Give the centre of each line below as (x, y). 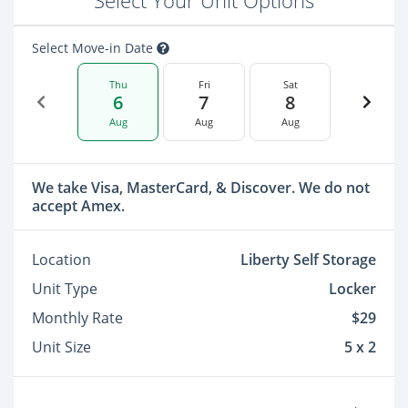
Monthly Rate (77, 318)
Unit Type (65, 289)
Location (61, 260)
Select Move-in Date (94, 48)
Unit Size (61, 347)
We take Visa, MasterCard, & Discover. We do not (201, 188)
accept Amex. (78, 206)
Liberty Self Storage (308, 260)
